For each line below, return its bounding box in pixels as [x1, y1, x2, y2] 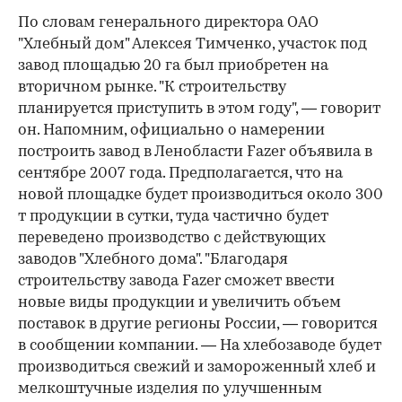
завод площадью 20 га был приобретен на [18, 58, 328, 74]
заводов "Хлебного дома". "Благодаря [18, 252, 288, 268]
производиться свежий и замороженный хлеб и [18, 360, 376, 376]
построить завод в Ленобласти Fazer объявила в [18, 144, 372, 161]
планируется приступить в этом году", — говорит [18, 101, 380, 118]
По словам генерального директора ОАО [18, 15, 319, 31]
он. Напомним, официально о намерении [18, 123, 325, 139]
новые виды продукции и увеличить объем [18, 295, 341, 311]
